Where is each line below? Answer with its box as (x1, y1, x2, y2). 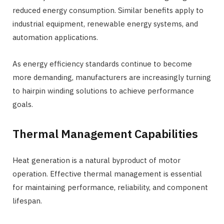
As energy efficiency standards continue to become (12, 59, 192, 69)
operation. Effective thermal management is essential (12, 168, 202, 178)
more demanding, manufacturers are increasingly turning (12, 72, 211, 82)
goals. (12, 99, 33, 109)
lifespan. (12, 195, 42, 205)
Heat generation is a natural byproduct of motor (12, 155, 180, 165)
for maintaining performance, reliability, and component (12, 182, 208, 192)
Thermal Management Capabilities (12, 125, 198, 141)
